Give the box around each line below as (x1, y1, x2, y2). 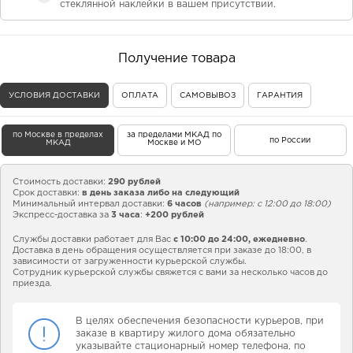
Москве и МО (147, 139, 202, 147)
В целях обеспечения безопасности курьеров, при (76, 317, 324, 326)
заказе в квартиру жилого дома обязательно (76, 329, 295, 339)
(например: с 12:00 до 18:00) (202, 200, 331, 209)
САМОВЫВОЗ (180, 92, 236, 100)
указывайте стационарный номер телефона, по (76, 342, 306, 351)
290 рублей (108, 178, 161, 187)
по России (269, 137, 311, 145)
